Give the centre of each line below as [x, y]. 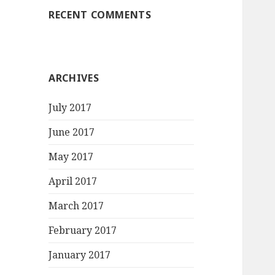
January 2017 [80, 255]
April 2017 [73, 181]
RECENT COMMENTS [100, 15]
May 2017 [71, 157]
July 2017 [70, 108]
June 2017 [72, 132]
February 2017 [83, 230]
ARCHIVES [74, 78]
